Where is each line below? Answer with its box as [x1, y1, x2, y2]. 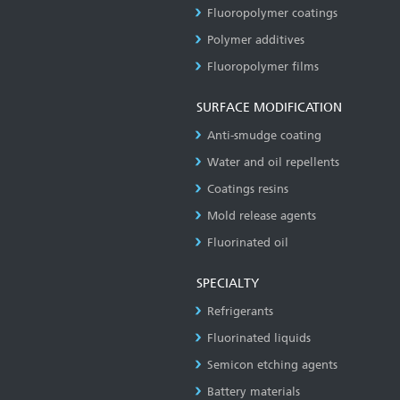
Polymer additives [207, 32, 304, 46]
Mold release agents [207, 208, 316, 222]
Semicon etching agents [207, 357, 337, 371]
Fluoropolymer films [207, 59, 319, 73]
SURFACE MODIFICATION [196, 99, 342, 115]
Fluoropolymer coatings [207, 5, 337, 20]
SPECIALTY [196, 275, 259, 291]
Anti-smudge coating [207, 128, 321, 142]
